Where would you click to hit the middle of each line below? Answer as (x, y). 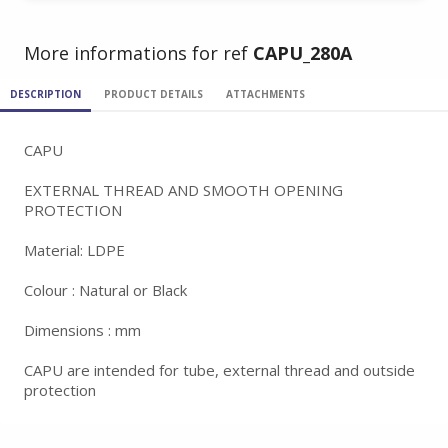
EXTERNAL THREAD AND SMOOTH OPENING (183, 190)
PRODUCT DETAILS (154, 94)
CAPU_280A (302, 53)
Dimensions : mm (82, 330)
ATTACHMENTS (266, 94)
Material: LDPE (74, 250)
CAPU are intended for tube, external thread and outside (219, 370)
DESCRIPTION (45, 94)
